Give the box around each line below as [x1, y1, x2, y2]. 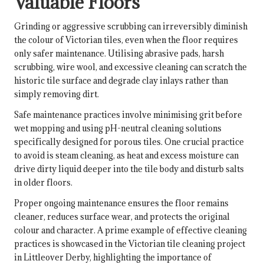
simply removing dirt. [14, 88, 99, 100]
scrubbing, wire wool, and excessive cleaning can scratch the [14, 61, 247, 72]
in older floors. [14, 176, 72, 188]
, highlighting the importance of [90, 251, 212, 263]
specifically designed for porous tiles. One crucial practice [14, 136, 244, 147]
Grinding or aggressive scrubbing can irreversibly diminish [14, 20, 247, 32]
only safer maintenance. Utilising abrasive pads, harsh [14, 47, 224, 59]
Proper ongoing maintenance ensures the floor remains [14, 197, 229, 209]
